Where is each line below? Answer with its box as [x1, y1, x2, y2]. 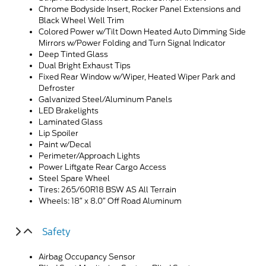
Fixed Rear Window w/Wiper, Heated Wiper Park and [39, 72, 235, 81]
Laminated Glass [39, 117, 103, 126]
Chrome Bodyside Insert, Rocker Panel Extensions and [39, 4, 240, 14]
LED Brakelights [39, 106, 99, 115]
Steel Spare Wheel [39, 173, 110, 183]
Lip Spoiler [39, 128, 78, 138]
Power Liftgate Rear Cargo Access [39, 162, 166, 172]
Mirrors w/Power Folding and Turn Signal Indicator [39, 38, 226, 47]
